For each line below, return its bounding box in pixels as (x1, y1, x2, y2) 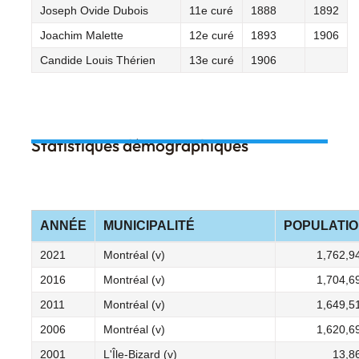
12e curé (189, 28, 234, 42)
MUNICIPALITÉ (103, 218, 195, 232)
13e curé (189, 53, 234, 67)
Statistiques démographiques (31, 134, 248, 155)
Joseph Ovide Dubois (40, 3, 148, 17)
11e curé (189, 3, 233, 17)
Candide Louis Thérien (40, 53, 155, 67)
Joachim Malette (40, 28, 123, 42)
